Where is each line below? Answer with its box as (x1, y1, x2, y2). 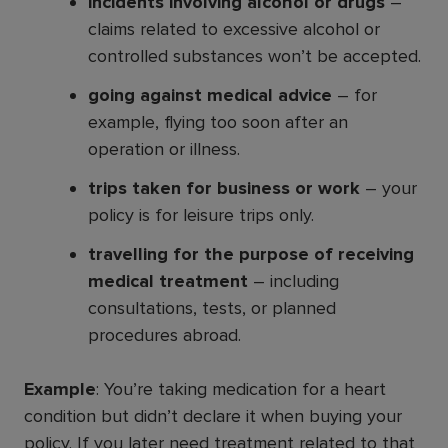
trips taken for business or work (88, 176, 360, 199)
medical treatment (88, 269, 248, 292)
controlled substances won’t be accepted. (88, 44, 421, 67)
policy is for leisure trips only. (88, 203, 314, 226)
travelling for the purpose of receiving (88, 242, 414, 265)
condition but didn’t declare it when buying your (24, 404, 402, 427)
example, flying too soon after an (88, 110, 348, 133)
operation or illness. (88, 137, 240, 160)
